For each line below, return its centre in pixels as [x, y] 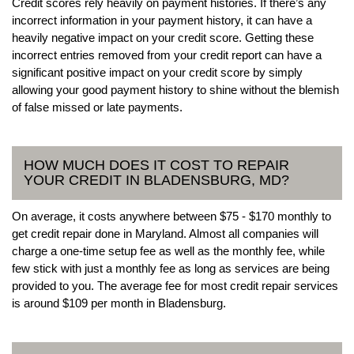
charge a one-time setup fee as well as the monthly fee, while [168, 250]
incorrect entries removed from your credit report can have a [167, 55]
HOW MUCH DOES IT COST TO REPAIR [156, 165]
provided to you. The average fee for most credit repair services [175, 285]
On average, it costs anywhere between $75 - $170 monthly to [171, 216]
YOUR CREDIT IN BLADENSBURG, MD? [156, 180]
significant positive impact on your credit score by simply [157, 72]
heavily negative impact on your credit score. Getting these [163, 37]
